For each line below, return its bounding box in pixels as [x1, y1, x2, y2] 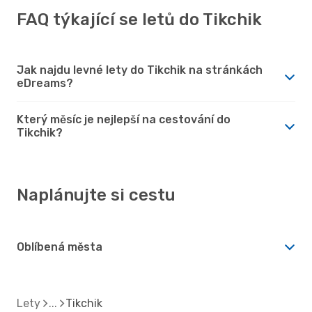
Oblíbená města [17, 240, 102, 253]
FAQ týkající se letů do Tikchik [17, 9, 262, 29]
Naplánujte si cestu [17, 185, 175, 205]
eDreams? [17, 76, 73, 90]
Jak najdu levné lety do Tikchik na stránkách [17, 63, 263, 77]
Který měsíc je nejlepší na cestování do [17, 112, 231, 126]
